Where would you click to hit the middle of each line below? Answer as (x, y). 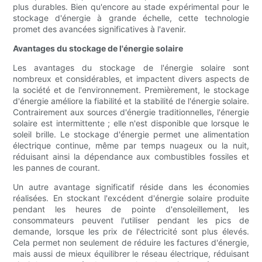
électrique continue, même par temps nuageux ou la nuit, (131, 146)
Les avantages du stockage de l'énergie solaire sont (131, 68)
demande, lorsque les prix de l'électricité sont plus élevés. (131, 232)
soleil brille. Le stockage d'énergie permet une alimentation (131, 135)
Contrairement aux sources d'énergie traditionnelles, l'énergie (131, 112)
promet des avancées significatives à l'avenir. (100, 29)
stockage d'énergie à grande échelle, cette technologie (131, 18)
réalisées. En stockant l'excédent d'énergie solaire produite (131, 198)
